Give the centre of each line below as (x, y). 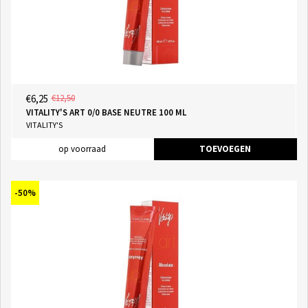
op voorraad (82, 148)
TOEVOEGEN (225, 148)
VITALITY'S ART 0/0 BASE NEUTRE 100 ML (106, 112)
